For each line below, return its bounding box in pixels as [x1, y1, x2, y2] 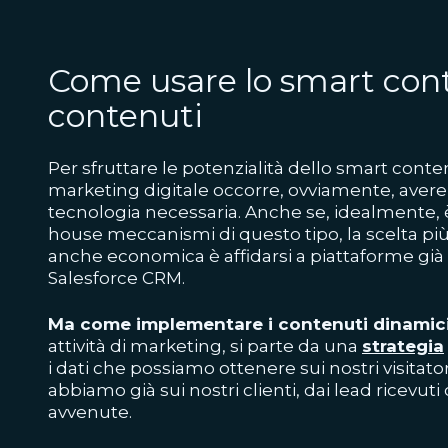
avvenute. [48, 402, 132, 423]
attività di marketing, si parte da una [48, 336, 362, 357]
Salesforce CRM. [48, 268, 185, 289]
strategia [362, 336, 444, 357]
